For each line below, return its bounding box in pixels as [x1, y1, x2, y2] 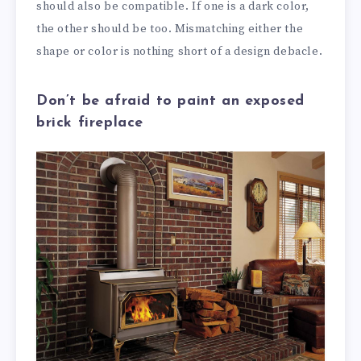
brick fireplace [36, 114, 143, 131]
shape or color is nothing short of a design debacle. [36, 44, 323, 60]
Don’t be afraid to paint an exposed [36, 93, 305, 109]
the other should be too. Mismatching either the [36, 22, 304, 37]
